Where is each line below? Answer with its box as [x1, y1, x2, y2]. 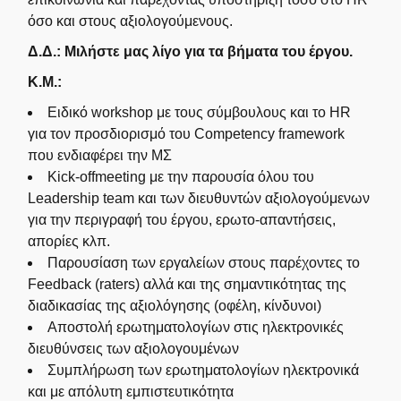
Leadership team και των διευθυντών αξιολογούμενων [28, 191, 371, 207]
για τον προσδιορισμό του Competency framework [28, 126, 346, 142]
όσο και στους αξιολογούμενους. [28, 13, 234, 30]
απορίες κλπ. [28, 234, 111, 250]
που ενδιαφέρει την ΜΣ [28, 148, 173, 164]
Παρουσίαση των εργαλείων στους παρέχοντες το [47, 255, 361, 271]
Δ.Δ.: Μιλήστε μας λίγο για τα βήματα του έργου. [28, 44, 354, 60]
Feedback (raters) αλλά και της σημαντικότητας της [28, 277, 347, 293]
